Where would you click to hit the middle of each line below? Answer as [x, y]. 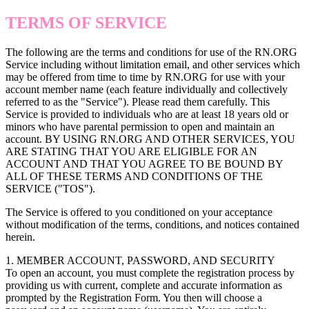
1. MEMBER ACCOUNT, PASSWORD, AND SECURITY [142, 260]
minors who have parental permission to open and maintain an [140, 126]
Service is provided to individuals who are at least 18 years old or [147, 114]
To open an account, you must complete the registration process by [150, 272]
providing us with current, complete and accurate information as [144, 285]
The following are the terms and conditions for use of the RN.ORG [151, 52]
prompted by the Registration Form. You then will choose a [134, 297]
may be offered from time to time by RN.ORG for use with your [145, 77]
